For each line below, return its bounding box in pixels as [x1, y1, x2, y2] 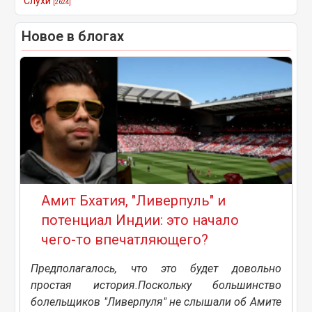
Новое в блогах [22, 27, 125, 45]
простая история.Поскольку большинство [31, 278, 281, 292]
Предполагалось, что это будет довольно [31, 261, 281, 275]
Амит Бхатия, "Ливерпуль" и [41, 192, 226, 209]
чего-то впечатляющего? [41, 231, 209, 248]
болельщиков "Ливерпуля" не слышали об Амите [31, 295, 281, 309]
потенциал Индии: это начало [41, 211, 240, 228]
